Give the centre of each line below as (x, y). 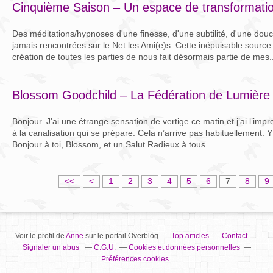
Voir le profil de (40, 236)
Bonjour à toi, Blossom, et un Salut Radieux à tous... (112, 144)
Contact (234, 236)
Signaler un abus (51, 247)
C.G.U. (105, 247)
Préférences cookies (135, 259)
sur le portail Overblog (121, 236)
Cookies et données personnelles (184, 247)
